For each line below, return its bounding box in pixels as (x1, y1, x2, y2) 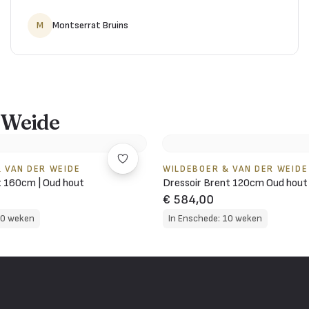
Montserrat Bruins (52, 19, 128, 31)
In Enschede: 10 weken (168, 212, 262, 224)
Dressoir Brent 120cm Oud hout (163, 176, 308, 190)
